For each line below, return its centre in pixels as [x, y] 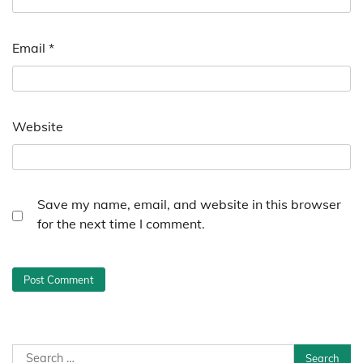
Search [32, 353]
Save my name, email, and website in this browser [189, 205]
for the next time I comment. [121, 224]
